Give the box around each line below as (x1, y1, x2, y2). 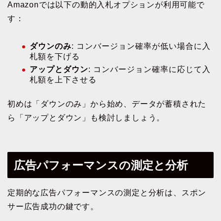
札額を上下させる (30, 75, 97, 84)
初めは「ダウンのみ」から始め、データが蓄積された (7, 100, 207, 109)
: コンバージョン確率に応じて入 (88, 65, 211, 74)
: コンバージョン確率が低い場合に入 (72, 41, 211, 50)
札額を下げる (30, 52, 80, 61)
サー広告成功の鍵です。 (7, 202, 99, 211)
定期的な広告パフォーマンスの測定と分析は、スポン (7, 188, 207, 197)
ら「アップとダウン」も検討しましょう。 (7, 113, 165, 122)
